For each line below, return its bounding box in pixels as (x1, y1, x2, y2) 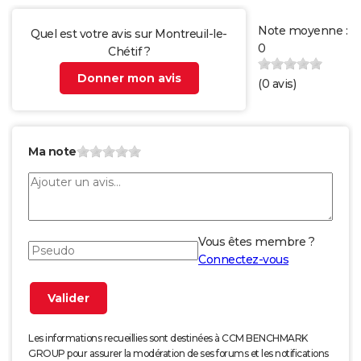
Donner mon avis (77, 71, 181, 86)
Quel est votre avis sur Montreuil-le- (31, 27, 227, 42)
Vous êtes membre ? (198, 234, 314, 250)
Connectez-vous (198, 252, 288, 268)
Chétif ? (108, 44, 150, 60)
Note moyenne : (258, 23, 347, 39)
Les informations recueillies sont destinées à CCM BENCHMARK (28, 332, 308, 345)
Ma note (28, 144, 77, 160)
